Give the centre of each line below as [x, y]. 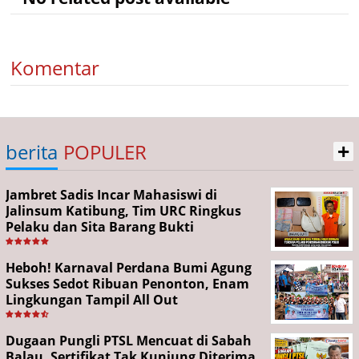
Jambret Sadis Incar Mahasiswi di [111, 195]
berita [32, 152]
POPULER [105, 152]
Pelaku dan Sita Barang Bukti [100, 227]
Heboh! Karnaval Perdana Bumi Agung [129, 268]
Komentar [55, 68]
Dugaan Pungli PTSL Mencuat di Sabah [129, 341]
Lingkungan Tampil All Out [92, 300]
